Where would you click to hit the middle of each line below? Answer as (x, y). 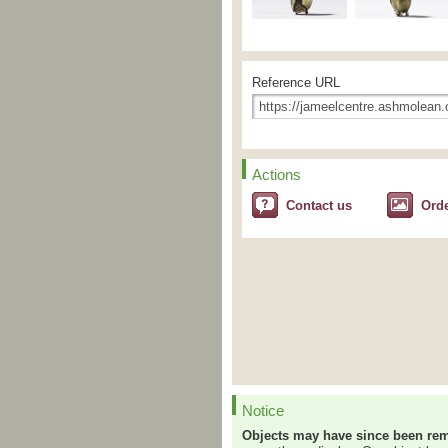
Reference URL (296, 82)
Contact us (319, 205)
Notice (263, 410)
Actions (276, 174)
